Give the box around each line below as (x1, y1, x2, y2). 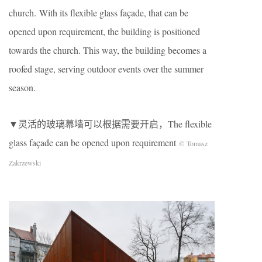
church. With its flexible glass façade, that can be (9, 6, 188, 19)
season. (9, 81, 36, 94)
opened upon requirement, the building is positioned (9, 25, 200, 37)
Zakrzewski (9, 157, 41, 167)
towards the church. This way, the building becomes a (9, 43, 206, 56)
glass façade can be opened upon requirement (9, 136, 179, 149)
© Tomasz (179, 138, 208, 148)
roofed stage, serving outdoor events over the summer (9, 62, 204, 75)
